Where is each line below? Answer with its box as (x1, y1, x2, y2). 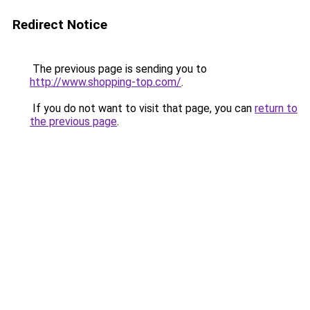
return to (255, 102, 298, 115)
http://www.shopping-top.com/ (30, 75, 181, 89)
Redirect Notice (12, 17, 107, 33)
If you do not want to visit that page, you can (30, 102, 255, 115)
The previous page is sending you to (30, 62, 207, 75)
